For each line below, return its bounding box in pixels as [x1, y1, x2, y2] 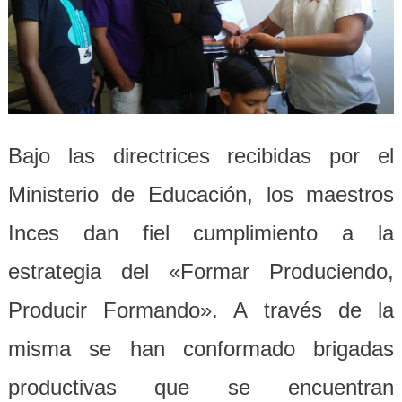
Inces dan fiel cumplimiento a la [7, 221, 395, 246]
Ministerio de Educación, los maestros [7, 182, 395, 207]
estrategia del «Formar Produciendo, [7, 259, 395, 284]
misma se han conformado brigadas [7, 336, 395, 362]
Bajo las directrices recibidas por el [7, 144, 395, 169]
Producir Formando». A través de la [7, 298, 395, 323]
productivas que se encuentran [7, 375, 395, 400]
